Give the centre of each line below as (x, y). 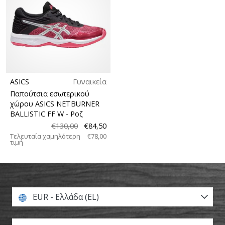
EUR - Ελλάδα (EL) (65, 197)
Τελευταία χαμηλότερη (45, 136)
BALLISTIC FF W (38, 114)
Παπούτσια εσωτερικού (50, 94)
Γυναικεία (90, 82)
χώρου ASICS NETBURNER (55, 104)
